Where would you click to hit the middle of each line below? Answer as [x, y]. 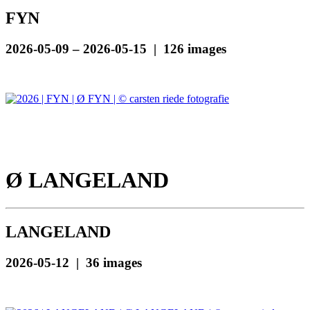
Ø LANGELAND [87, 180]
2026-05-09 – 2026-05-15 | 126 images [116, 48]
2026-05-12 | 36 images [74, 263]
